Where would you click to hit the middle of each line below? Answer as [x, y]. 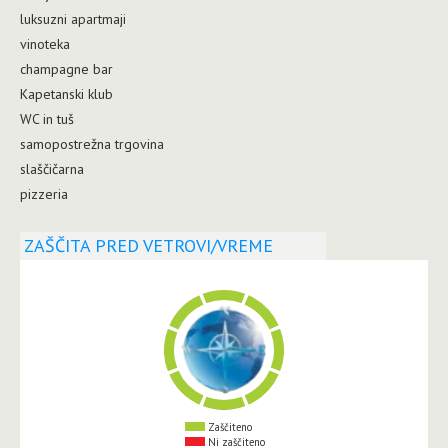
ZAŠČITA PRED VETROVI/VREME [148, 245]
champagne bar [66, 68]
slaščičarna [52, 168]
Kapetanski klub [66, 93]
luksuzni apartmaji [73, 18]
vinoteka [45, 43]
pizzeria [44, 193]
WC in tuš [47, 118]
